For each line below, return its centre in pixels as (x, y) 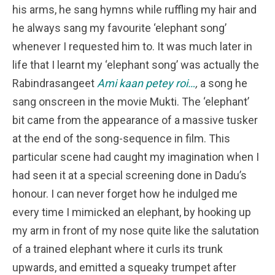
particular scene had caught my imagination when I (136, 157)
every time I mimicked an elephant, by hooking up (132, 212)
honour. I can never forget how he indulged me (125, 193)
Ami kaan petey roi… (146, 83)
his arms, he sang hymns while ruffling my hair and (134, 9)
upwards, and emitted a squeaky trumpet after (124, 267)
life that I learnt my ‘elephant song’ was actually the (136, 64)
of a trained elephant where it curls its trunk (118, 249)
